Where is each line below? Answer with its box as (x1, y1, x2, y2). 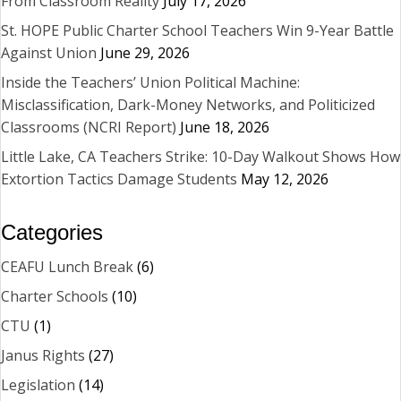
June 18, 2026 (180, 116, 269, 137)
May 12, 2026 (241, 168, 328, 189)
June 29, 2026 (100, 42, 190, 63)
